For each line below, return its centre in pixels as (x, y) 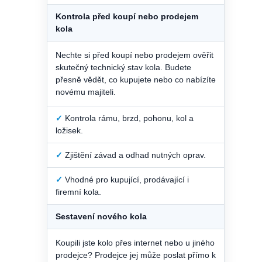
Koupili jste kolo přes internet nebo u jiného (135, 242)
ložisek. (69, 130)
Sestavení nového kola (101, 216)
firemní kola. (78, 192)
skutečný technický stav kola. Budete (123, 67)
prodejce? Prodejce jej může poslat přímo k (136, 255)
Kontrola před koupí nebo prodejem (127, 16)
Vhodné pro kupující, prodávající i (126, 179)
